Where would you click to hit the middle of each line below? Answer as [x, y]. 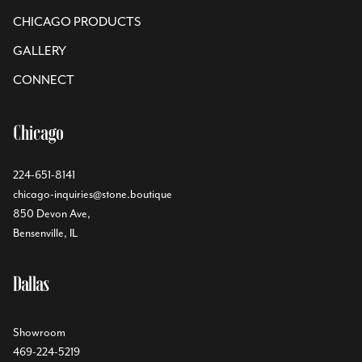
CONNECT [44, 80]
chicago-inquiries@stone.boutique [93, 194]
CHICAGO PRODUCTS [77, 22]
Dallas [32, 284]
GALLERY [40, 51]
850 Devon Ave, [52, 214]
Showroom [39, 333]
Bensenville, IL [45, 233]
